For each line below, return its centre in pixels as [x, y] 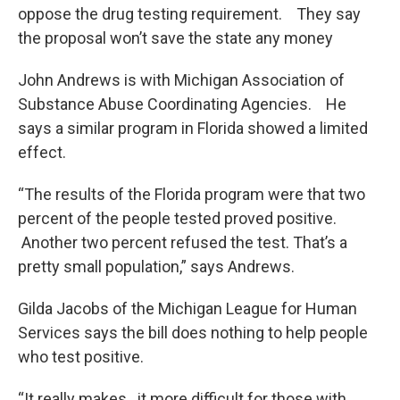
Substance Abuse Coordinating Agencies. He [182, 104]
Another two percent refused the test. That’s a [183, 242]
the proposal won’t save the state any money [175, 38]
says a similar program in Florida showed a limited [193, 128]
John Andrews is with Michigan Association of [181, 80]
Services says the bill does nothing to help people [193, 333]
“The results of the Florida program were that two [192, 194]
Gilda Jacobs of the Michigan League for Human [187, 308]
